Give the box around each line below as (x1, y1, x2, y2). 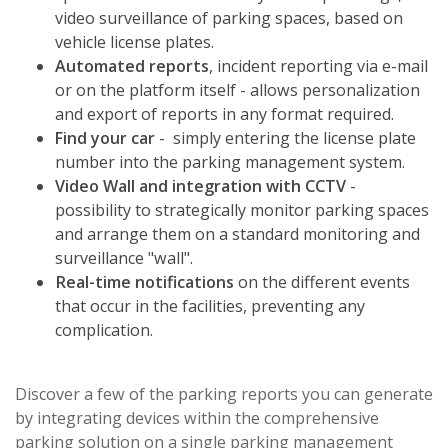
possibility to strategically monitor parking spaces (55, 198, 429, 221)
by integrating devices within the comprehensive (15, 406, 379, 429)
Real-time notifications (55, 270, 234, 293)
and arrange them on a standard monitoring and (55, 222, 420, 245)
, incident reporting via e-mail (209, 54, 428, 77)
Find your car (55, 126, 155, 149)
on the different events (234, 270, 410, 293)
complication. (55, 318, 153, 341)
